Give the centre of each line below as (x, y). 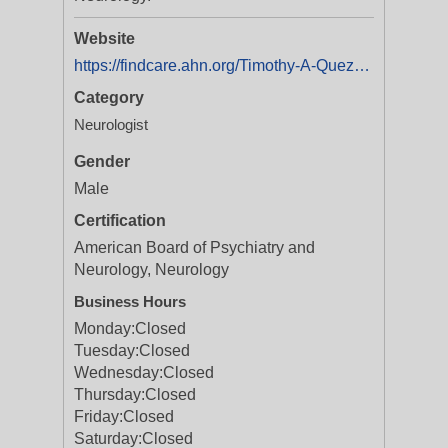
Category (109, 97)
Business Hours (130, 301)
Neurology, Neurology (151, 269)
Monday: (104, 328)
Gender (102, 161)
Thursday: (109, 394)
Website (104, 38)
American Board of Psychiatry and (194, 247)
